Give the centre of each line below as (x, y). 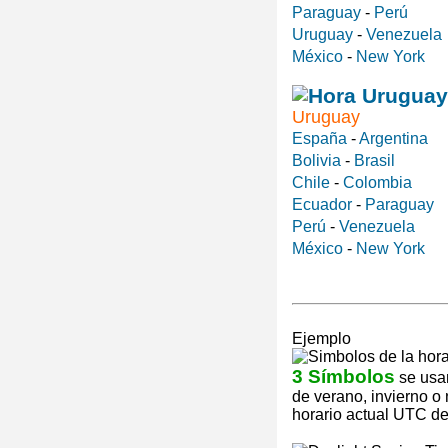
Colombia (377, 183)
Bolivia (316, 161)
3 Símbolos (343, 377)
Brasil (374, 161)
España (319, 139)
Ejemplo (321, 339)
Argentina (393, 139)
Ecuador (322, 205)
